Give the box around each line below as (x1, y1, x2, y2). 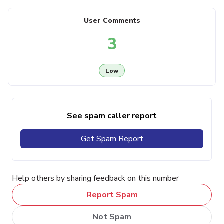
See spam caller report (67, 110, 157, 122)
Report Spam (86, 189, 138, 201)
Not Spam (92, 211, 131, 222)
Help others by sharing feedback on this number (12, 173, 179, 184)
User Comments (83, 16, 140, 26)
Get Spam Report (80, 133, 143, 145)
